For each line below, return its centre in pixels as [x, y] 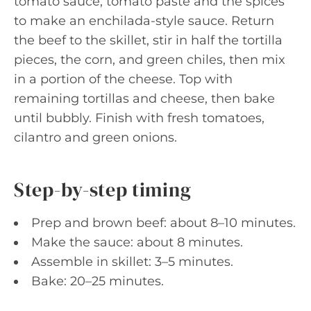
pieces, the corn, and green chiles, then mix [150, 59]
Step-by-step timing [103, 189]
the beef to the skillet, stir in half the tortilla [148, 40]
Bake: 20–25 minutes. [98, 281]
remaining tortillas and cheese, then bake [144, 98]
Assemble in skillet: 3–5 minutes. [132, 261]
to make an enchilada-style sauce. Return [144, 20]
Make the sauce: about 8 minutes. [137, 242]
